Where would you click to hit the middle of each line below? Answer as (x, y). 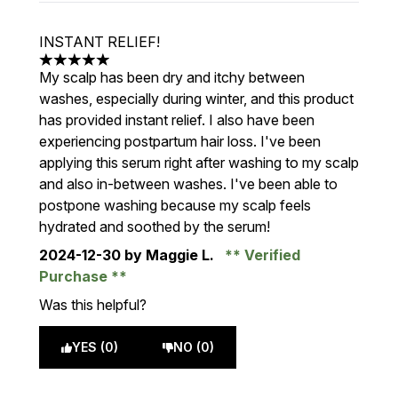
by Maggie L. (169, 255)
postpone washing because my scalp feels (175, 205)
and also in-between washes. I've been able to (188, 184)
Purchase (75, 276)
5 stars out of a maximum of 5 (134, 69)
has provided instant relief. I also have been (177, 120)
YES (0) (95, 347)
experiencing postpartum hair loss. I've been (180, 141)
